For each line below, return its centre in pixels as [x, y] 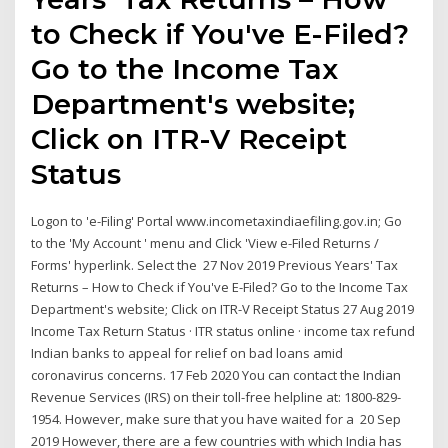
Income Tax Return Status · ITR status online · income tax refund [223, 331]
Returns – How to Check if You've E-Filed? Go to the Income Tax [220, 287]
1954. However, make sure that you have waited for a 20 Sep [216, 419]
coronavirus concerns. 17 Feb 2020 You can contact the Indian [216, 375]
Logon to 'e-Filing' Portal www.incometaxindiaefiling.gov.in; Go [217, 221]
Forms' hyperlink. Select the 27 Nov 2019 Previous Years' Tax [215, 265]
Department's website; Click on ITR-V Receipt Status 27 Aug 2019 [223, 309]
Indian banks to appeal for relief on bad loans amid [187, 353]
